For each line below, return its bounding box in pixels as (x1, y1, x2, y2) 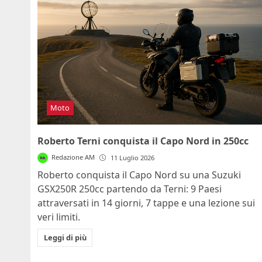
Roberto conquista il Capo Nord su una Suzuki (37, 168, 241, 181)
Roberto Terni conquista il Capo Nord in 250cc (37, 134, 249, 147)
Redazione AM (51, 152, 95, 161)
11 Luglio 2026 (111, 153, 155, 162)
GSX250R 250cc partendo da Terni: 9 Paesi (37, 182, 222, 195)
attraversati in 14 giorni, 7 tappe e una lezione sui (37, 196, 255, 209)
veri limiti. (37, 210, 80, 223)
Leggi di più (43, 232, 87, 243)
